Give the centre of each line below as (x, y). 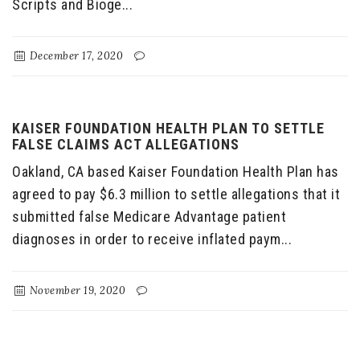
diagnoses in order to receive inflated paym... (152, 239)
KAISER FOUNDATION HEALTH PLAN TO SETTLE (168, 129)
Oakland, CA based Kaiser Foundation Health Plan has (176, 172)
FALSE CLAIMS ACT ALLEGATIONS (126, 145)
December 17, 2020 (75, 56)
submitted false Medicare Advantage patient (149, 217)
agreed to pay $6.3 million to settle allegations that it (176, 194)
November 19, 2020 (76, 291)
